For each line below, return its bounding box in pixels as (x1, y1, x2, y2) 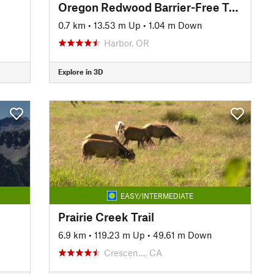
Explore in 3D (57, 67, 103, 76)
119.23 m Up (94, 229, 145, 240)
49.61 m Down (152, 229, 212, 240)
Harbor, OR (103, 37, 149, 48)
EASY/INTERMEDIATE (120, 191, 193, 200)
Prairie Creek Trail (57, 209, 154, 224)
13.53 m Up (93, 19, 141, 31)
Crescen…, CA (103, 246, 162, 258)
